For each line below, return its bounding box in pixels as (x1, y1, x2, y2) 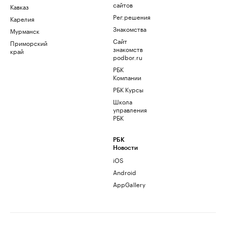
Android (113, 167, 136, 177)
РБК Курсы (113, 84, 143, 94)
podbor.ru (113, 52, 142, 62)
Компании (113, 72, 141, 82)
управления (113, 104, 147, 115)
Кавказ (10, 2, 29, 12)
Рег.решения (113, 12, 150, 22)
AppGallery (113, 179, 145, 189)
